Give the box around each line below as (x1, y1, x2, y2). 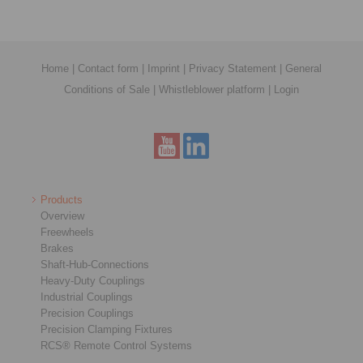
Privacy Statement (189, 62, 276, 75)
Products (41, 193, 83, 206)
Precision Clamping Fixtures (41, 322, 173, 335)
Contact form (78, 62, 139, 75)
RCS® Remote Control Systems (41, 339, 192, 352)
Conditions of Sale (64, 83, 150, 96)
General (285, 62, 322, 75)
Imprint (147, 62, 180, 75)
